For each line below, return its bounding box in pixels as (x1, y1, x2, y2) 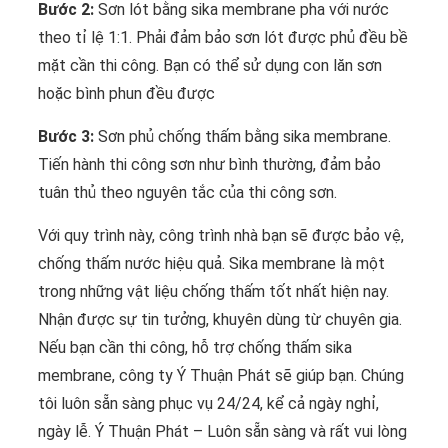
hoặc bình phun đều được (38, 84, 215, 104)
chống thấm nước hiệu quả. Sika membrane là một (38, 254, 385, 274)
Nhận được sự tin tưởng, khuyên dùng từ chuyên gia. (38, 310, 402, 330)
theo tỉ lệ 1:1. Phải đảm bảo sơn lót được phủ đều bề (38, 28, 408, 48)
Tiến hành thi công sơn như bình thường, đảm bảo (38, 155, 381, 175)
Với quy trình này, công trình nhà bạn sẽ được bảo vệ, (38, 226, 404, 246)
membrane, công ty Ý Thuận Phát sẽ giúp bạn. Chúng (38, 366, 404, 386)
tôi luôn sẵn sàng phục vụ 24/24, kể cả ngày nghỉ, (38, 394, 379, 414)
